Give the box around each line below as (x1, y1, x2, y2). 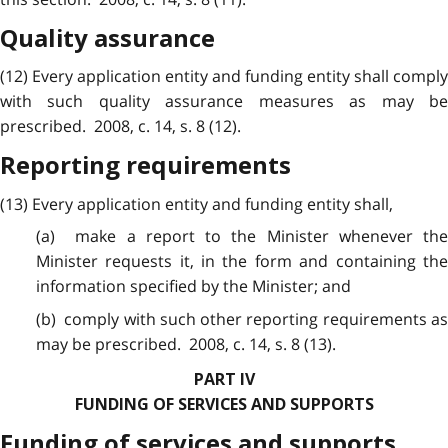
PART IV (193, 369, 255, 389)
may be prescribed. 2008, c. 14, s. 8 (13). (35, 332, 336, 355)
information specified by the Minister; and (35, 275, 351, 298)
